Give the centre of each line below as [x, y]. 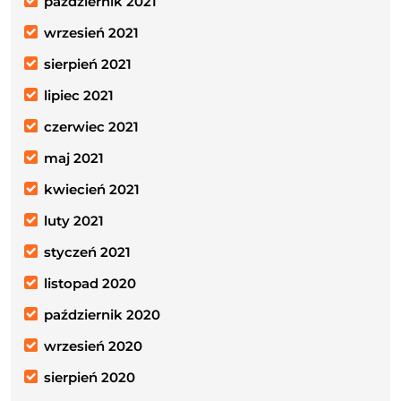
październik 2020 [102, 314]
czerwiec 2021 [91, 126]
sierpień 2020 [90, 377]
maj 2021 [74, 158]
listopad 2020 [90, 283]
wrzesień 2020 [93, 346]
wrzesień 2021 [91, 32]
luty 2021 [74, 220]
